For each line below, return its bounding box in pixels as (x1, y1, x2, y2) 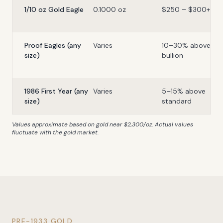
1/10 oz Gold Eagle (24, 5, 84, 14)
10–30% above (162, 41, 211, 50)
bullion (162, 51, 183, 60)
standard (162, 97, 192, 106)
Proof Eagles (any (24, 41, 81, 50)
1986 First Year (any (24, 87, 88, 96)
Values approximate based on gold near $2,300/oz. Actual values (12, 120, 193, 129)
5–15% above (162, 87, 206, 96)
